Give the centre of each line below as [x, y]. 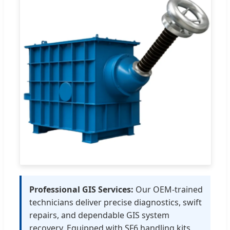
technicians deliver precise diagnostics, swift [116, 203]
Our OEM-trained [168, 190]
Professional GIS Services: [81, 190]
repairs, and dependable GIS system [99, 215]
